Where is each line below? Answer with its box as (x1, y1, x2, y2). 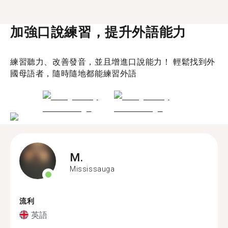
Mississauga (70, 164, 115, 173)
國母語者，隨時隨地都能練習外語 (10, 68, 137, 78)
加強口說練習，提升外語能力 (10, 24, 186, 40)
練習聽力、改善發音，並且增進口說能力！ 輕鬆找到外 (10, 56, 215, 67)
